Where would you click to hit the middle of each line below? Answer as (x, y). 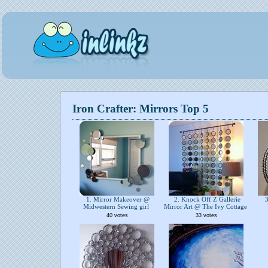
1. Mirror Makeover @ (117, 199)
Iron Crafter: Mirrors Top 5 (141, 109)
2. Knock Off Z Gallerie (206, 199)
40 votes (117, 215)
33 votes (206, 215)
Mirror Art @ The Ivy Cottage (206, 206)
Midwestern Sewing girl (117, 206)
